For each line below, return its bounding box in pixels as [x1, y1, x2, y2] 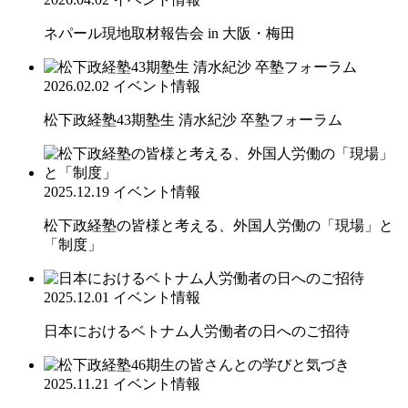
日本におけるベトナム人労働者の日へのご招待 [44, 322, 350, 339]
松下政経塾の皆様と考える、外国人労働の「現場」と [44, 217, 393, 233]
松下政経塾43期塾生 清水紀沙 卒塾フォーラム [44, 111, 342, 127]
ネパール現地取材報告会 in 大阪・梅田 [44, 25, 295, 41]
